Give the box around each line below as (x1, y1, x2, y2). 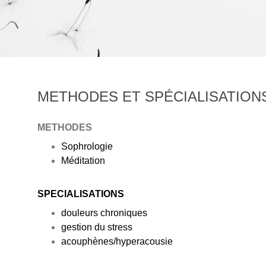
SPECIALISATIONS (37, 188, 124, 199)
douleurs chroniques (61, 207, 147, 218)
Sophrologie (61, 141, 113, 151)
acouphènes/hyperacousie (61, 236, 173, 246)
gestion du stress (61, 221, 132, 232)
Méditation (61, 155, 105, 166)
